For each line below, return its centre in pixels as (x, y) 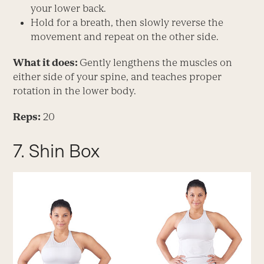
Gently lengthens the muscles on (156, 63)
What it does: (47, 63)
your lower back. (69, 9)
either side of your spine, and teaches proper (118, 77)
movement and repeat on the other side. (125, 37)
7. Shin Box (57, 151)
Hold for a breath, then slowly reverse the (127, 23)
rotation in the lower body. (75, 91)
